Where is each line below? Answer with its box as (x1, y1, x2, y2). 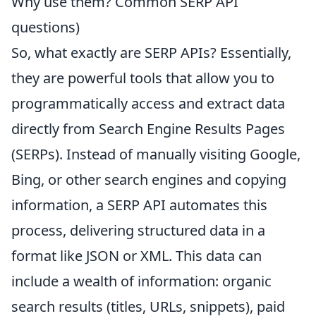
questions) (11, 18, 80, 37)
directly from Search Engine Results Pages (11, 119, 285, 139)
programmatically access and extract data (11, 94, 285, 114)
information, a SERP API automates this (11, 195, 267, 215)
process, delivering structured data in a (11, 221, 265, 241)
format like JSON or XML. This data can (11, 246, 262, 266)
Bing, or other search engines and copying (11, 170, 286, 190)
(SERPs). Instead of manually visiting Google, (11, 145, 300, 164)
